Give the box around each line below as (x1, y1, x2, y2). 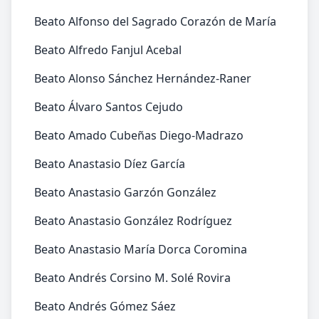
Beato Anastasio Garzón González (34, 184, 216, 200)
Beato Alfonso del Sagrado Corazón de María (34, 14, 276, 29)
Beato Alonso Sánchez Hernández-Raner (34, 70, 251, 86)
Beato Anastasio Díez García (34, 156, 185, 172)
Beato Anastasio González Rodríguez (34, 213, 232, 229)
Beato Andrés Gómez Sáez (34, 298, 176, 314)
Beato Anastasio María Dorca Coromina (34, 241, 247, 257)
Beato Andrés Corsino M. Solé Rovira (34, 270, 231, 286)
